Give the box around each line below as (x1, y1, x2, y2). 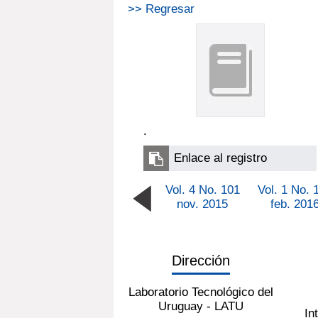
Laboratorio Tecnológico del (128, 285, 274, 299)
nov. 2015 (177, 197, 228, 211)
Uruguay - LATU (158, 299, 244, 313)
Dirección (172, 252, 231, 268)
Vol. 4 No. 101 (165, 182, 240, 197)
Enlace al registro (173, 150, 267, 165)
